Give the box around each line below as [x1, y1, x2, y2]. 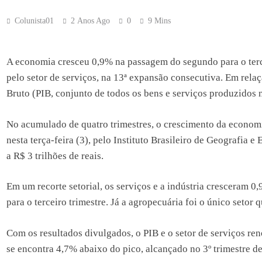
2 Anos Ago [70, 16, 110, 25]
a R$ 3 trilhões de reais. [6, 150, 104, 161]
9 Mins [147, 16, 171, 25]
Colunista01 [14, 16, 54, 25]
